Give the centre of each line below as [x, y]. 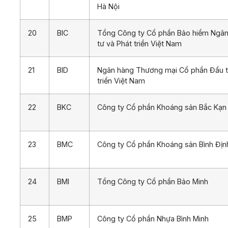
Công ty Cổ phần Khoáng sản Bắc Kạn [162, 107]
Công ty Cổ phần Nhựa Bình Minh [153, 218]
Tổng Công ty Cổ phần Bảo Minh [153, 181]
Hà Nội [108, 6]
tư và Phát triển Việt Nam [139, 43]
